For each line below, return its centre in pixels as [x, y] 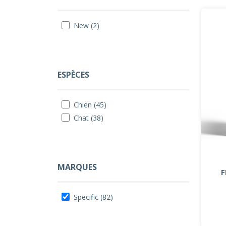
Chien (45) [90, 105]
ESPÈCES [73, 75]
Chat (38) [89, 118]
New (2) [87, 25]
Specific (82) [93, 197]
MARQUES [77, 167]
